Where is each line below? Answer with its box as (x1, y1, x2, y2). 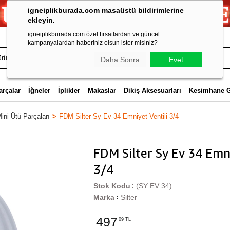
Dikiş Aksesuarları (123, 87, 181, 94)
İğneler (28, 87, 50, 94)
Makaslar (87, 87, 116, 94)
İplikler (57, 87, 80, 94)
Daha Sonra (101, 55, 140, 64)
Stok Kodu (93, 182, 130, 190)
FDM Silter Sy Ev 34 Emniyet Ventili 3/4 (59, 112, 179, 120)
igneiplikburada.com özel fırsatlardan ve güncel (28, 31, 160, 38)
